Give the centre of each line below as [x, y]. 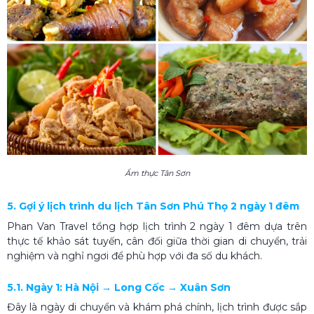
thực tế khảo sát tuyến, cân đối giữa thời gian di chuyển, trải [157, 241]
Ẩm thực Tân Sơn [157, 173]
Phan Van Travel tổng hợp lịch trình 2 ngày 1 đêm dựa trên [157, 226]
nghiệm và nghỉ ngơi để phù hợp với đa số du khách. [135, 255]
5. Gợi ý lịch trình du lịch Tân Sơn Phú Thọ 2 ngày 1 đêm [153, 206]
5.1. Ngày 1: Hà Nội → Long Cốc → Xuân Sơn [119, 287]
